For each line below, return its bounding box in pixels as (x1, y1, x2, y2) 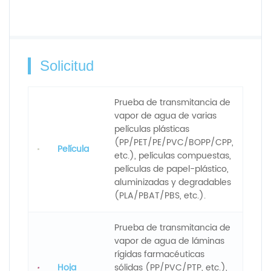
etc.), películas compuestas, (114, 148, 231, 163)
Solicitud (40, 57, 94, 74)
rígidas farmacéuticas (114, 247, 204, 261)
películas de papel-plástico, (114, 162, 229, 176)
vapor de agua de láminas (114, 233, 224, 248)
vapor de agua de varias (114, 108, 217, 123)
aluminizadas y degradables (114, 175, 231, 189)
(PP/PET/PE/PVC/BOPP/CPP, (114, 135, 233, 149)
